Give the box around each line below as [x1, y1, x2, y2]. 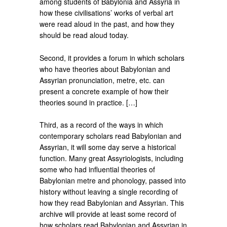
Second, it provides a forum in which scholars [40, 52, 185, 63]
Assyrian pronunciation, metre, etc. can [40, 74, 165, 85]
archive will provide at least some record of [40, 209, 177, 219]
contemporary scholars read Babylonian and [40, 131, 182, 141]
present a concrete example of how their [40, 86, 169, 96]
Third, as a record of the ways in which [40, 120, 164, 130]
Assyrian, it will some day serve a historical [40, 142, 176, 153]
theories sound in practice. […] [40, 97, 138, 107]
